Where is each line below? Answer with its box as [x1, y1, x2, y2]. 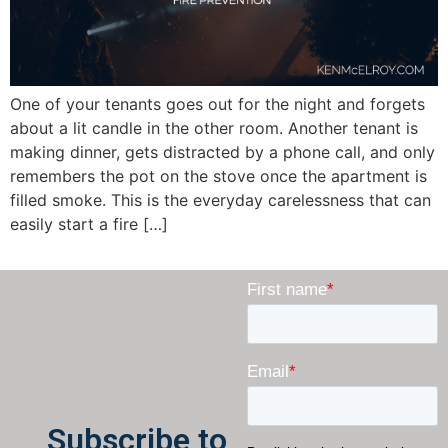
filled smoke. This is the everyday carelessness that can [10, 189, 431, 210]
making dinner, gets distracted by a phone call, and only [10, 141, 435, 162]
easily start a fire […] [10, 213, 168, 234]
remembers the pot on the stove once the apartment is [10, 165, 427, 186]
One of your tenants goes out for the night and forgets [10, 93, 425, 114]
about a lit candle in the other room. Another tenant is [10, 117, 418, 138]
